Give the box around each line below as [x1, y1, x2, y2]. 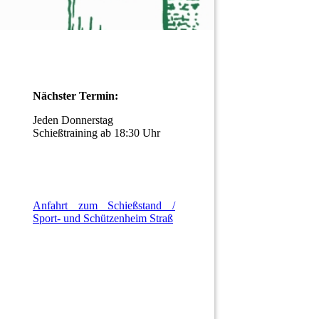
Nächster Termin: [33, 90, 118, 103]
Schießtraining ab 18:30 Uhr [33, 127, 160, 140]
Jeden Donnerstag [33, 114, 113, 127]
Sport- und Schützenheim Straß [33, 212, 173, 225]
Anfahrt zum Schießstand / [33, 199, 175, 212]
